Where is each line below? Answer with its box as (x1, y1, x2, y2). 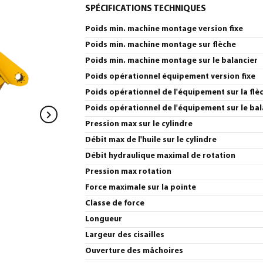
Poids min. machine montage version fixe (85, 25, 243, 33)
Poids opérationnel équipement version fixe (85, 73, 255, 80)
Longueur (85, 215, 122, 223)
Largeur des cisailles (85, 231, 164, 239)
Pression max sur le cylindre (85, 120, 193, 128)
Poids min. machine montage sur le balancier (85, 57, 258, 65)
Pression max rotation (85, 168, 171, 176)
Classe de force (85, 200, 144, 207)
